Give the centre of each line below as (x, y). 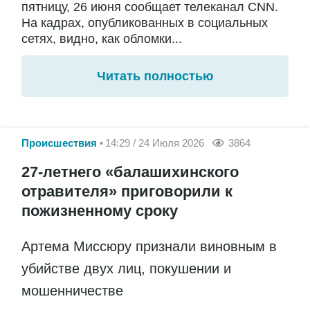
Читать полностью (155, 76)
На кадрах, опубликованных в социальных (145, 22)
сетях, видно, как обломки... (102, 38)
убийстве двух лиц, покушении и (126, 269)
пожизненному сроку (100, 211)
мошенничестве (74, 291)
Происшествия (59, 143)
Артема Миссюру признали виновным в (149, 247)
